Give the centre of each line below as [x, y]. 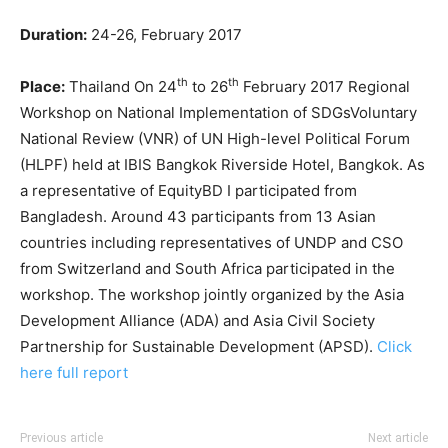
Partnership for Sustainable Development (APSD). [198, 346]
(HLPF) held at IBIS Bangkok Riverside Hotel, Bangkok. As [222, 164]
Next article [398, 438]
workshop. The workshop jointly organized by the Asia [212, 294]
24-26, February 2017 [164, 34]
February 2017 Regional [324, 86]
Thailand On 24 [121, 86]
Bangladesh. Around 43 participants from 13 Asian [198, 216]
